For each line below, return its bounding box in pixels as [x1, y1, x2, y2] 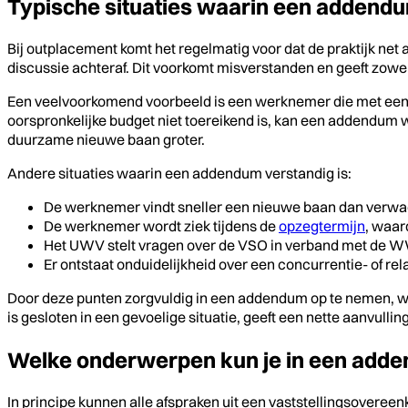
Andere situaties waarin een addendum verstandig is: [7, 164, 352, 183]
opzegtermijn [279, 217, 365, 236]
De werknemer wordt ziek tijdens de [44, 217, 279, 236]
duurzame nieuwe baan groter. [7, 130, 205, 149]
